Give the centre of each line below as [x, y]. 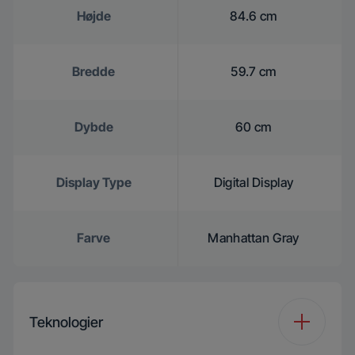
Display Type [94, 182]
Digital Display [254, 182]
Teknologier [66, 322]
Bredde [94, 71]
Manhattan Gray [254, 238]
